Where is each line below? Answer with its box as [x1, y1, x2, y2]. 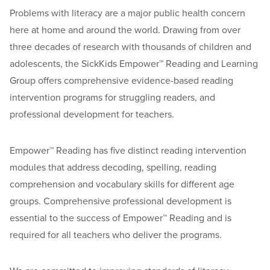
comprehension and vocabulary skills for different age [10, 178, 234, 190]
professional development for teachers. [10, 108, 174, 121]
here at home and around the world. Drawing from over [10, 24, 240, 36]
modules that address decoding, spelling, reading [10, 161, 216, 174]
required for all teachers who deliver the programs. [10, 228, 222, 241]
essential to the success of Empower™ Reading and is [10, 212, 231, 224]
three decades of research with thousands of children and [10, 40, 251, 53]
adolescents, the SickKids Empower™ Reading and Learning [10, 57, 258, 70]
